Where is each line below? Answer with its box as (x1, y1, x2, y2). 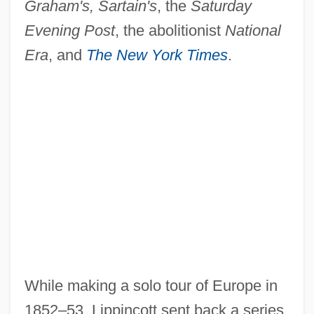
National (224, 22, 281, 40)
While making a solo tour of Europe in (24, 277, 278, 295)
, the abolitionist (114, 22, 225, 40)
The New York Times (86, 46, 228, 64)
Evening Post (24, 22, 115, 40)
